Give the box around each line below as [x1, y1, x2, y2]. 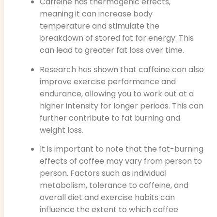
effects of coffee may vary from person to [40, 155, 202, 167]
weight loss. [40, 124, 83, 136]
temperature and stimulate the [40, 20, 159, 32]
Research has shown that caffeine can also [40, 63, 204, 75]
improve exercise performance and [40, 76, 176, 87]
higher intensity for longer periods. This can [40, 100, 203, 111]
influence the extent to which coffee [40, 203, 178, 215]
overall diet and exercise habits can [40, 191, 175, 203]
